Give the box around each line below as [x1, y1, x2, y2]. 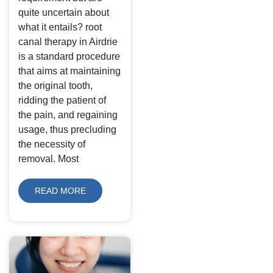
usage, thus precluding [18, 124, 116, 135]
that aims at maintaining [18, 66, 121, 77]
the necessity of [18, 139, 85, 150]
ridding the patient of [18, 95, 106, 106]
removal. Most [18, 154, 79, 165]
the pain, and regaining [18, 110, 118, 121]
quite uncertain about [18, 7, 109, 18]
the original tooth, [18, 80, 93, 91]
